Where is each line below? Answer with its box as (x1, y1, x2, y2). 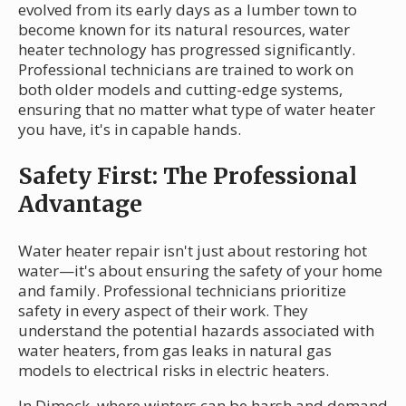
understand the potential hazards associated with (18, 319, 374, 341)
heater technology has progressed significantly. (18, 38, 355, 60)
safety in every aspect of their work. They (18, 299, 308, 321)
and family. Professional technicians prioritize (18, 279, 346, 301)
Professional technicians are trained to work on (18, 58, 353, 80)
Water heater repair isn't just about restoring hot (18, 239, 367, 261)
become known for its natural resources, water (18, 18, 350, 40)
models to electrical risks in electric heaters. (18, 359, 329, 381)
